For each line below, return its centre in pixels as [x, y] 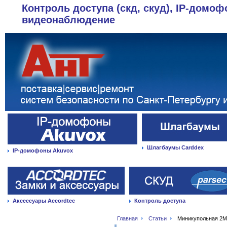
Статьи [158, 218]
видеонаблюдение [68, 20]
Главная [127, 218]
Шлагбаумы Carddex [175, 147]
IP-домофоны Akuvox [43, 150]
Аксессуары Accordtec [44, 201]
